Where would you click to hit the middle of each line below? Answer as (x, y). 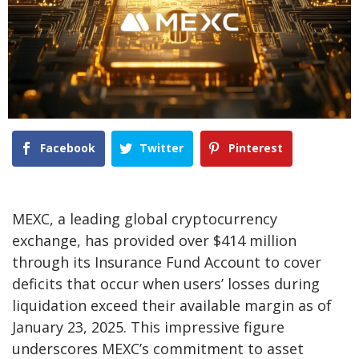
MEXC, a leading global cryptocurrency (145, 219)
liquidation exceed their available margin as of (172, 306)
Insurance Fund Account (177, 262)
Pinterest (255, 147)
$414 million (255, 241)
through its (53, 262)
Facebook (68, 147)
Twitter (162, 147)
